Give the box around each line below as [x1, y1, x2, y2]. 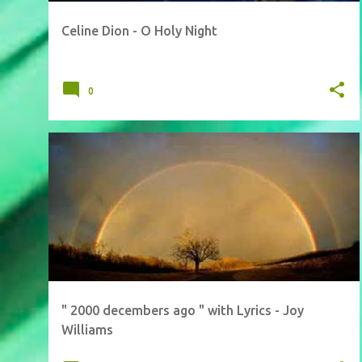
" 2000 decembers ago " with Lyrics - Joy [61, 303, 304, 318]
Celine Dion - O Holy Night [61, 23, 217, 38]
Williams [61, 322, 113, 337]
